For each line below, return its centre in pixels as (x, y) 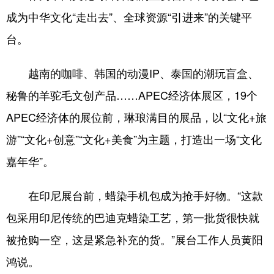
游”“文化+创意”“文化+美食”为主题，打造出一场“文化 (134, 139)
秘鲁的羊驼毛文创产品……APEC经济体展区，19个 (132, 95)
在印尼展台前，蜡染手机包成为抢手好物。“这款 (135, 195)
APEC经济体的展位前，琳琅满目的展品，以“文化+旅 (136, 117)
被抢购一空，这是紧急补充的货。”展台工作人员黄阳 (135, 239)
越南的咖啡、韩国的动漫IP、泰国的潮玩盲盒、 (132, 73)
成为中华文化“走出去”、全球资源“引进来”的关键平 (129, 17)
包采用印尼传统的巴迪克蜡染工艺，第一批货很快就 (133, 217)
